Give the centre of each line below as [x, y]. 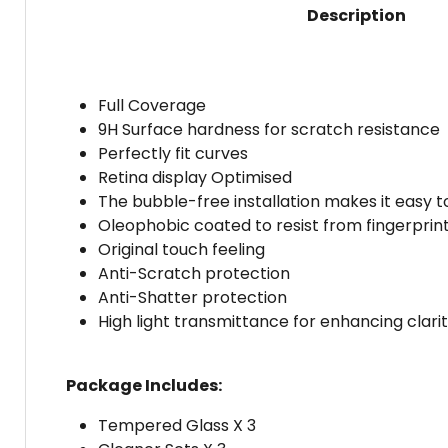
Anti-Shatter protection [192, 298]
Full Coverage [152, 106]
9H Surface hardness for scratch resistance [269, 130]
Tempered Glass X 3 [177, 426]
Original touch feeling [181, 250]
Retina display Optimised [195, 178]
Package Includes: [144, 386]
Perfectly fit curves [173, 154]
